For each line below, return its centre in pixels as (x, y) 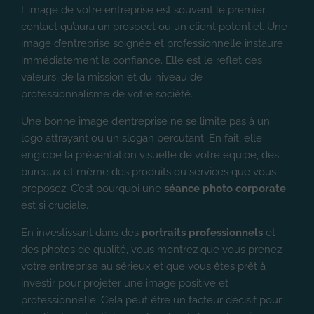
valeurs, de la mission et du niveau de (112, 77)
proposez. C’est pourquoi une (93, 188)
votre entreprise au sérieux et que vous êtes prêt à (143, 266)
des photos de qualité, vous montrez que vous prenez (151, 249)
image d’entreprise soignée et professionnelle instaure (152, 43)
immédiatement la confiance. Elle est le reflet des (142, 60)
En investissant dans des (81, 232)
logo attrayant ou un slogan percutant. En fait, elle (142, 138)
